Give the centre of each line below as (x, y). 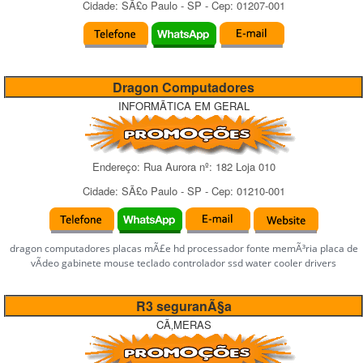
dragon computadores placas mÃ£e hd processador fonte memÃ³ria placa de (184, 248)
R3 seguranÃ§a (184, 306)
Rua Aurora (169, 167)
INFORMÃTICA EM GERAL (184, 106)
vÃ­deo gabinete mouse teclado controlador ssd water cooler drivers (184, 263)
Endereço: (117, 167)
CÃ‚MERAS (184, 325)
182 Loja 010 (245, 167)
